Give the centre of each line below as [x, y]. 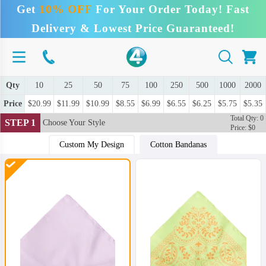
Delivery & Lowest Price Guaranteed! [133, 28]
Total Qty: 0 [247, 118]
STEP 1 [20, 123]
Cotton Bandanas [178, 145]
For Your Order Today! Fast [171, 9]
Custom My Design [92, 145]
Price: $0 [243, 128]
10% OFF [66, 9]
